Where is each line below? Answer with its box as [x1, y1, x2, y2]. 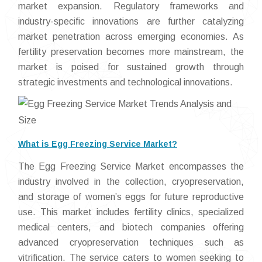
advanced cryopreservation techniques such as [18, 237, 244, 247]
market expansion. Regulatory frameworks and [18, 1, 244, 11]
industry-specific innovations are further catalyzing [18, 16, 244, 26]
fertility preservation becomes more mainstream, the [18, 47, 244, 57]
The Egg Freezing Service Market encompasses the [18, 161, 244, 171]
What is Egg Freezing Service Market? [18, 139, 177, 149]
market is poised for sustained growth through [18, 62, 244, 72]
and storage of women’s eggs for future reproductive [18, 192, 244, 202]
